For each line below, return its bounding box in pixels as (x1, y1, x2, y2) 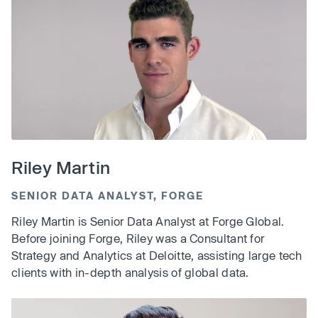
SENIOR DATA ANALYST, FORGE (11, 190, 204, 202)
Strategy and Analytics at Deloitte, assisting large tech (11, 248, 302, 263)
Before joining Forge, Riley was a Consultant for (11, 231, 265, 246)
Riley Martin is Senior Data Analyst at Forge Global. (11, 214, 285, 229)
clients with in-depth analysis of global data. (11, 265, 249, 280)
